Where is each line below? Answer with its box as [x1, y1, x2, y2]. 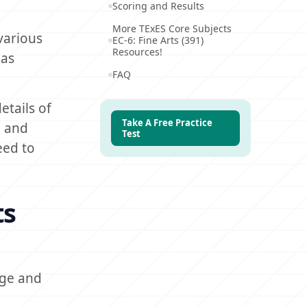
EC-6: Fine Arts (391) [112, 34, 204, 47]
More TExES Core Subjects [112, 22, 232, 35]
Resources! [112, 45, 162, 58]
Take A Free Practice [122, 116, 212, 129]
